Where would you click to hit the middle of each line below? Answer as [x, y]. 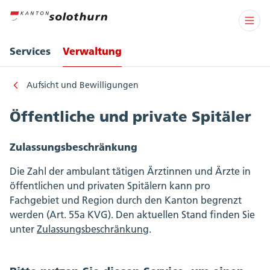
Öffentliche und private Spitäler [130, 117]
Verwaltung [92, 51]
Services [30, 51]
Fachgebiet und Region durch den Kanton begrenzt [126, 200]
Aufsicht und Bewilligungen [83, 85]
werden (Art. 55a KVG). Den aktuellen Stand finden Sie [132, 215]
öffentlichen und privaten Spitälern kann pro [110, 186]
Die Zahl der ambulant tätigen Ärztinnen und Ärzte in [130, 171]
